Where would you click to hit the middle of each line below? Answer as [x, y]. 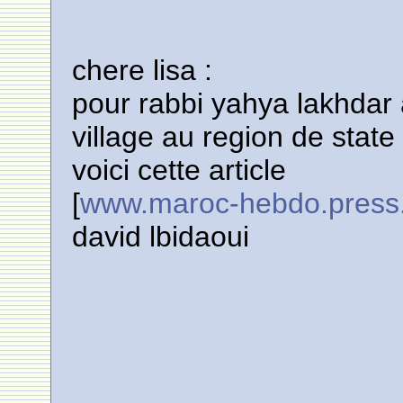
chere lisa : [143, 70]
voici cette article [179, 170]
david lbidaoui [161, 237]
